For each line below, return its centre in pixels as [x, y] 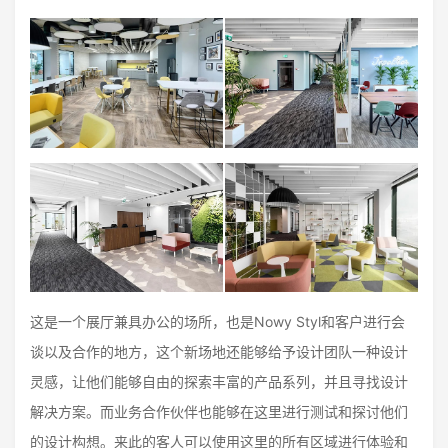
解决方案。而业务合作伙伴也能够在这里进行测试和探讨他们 [219, 411]
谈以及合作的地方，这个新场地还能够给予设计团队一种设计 [219, 351]
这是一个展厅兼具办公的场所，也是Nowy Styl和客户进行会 [217, 321]
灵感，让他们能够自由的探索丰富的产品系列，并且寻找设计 [219, 381]
